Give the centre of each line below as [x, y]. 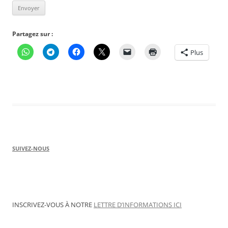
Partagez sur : [33, 34]
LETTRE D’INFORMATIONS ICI [138, 205]
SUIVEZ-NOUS [31, 148]
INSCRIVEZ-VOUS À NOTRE [53, 205]
